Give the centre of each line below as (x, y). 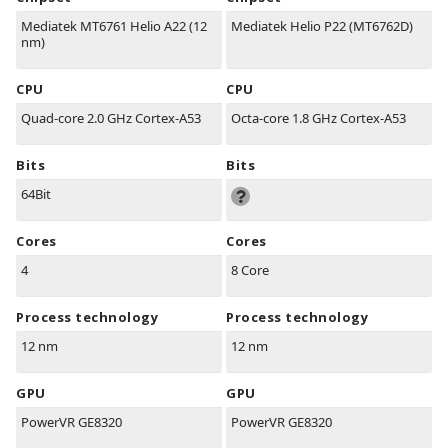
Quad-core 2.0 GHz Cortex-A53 (111, 118)
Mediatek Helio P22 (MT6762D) (322, 26)
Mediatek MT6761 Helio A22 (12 (114, 26)
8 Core (250, 270)
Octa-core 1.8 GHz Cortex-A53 (318, 118)
